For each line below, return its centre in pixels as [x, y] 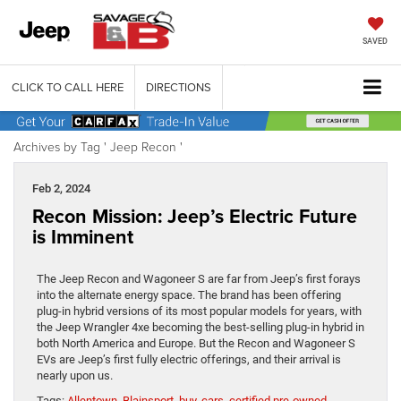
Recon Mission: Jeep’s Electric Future [195, 216]
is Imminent [83, 236]
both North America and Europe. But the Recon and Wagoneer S [196, 343]
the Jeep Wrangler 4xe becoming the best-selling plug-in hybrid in [200, 327]
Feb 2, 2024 [61, 188]
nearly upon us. [75, 375]
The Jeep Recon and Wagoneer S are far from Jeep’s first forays [199, 278]
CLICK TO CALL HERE [68, 87]
